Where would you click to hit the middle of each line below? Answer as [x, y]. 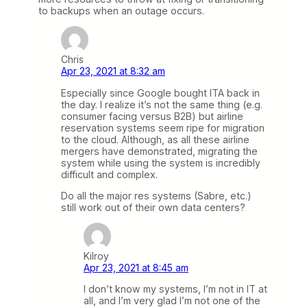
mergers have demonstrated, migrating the [159, 151]
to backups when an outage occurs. [121, 11]
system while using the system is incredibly [161, 162]
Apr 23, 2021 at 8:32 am [113, 71]
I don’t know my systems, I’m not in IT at [175, 288]
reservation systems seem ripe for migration [163, 127]
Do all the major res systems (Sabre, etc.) [156, 195]
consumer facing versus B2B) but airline [152, 116]
